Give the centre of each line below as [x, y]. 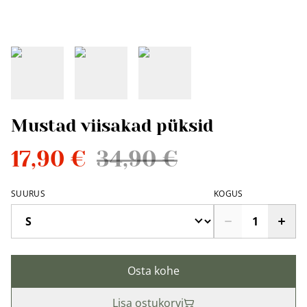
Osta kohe [153, 271]
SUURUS [28, 194]
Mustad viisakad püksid [112, 126]
